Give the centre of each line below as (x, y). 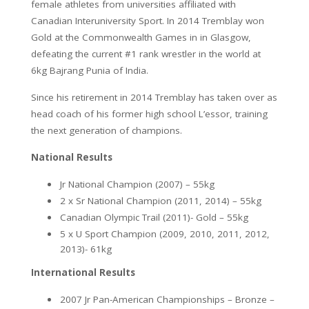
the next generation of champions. (107, 131)
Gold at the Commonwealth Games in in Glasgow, (141, 38)
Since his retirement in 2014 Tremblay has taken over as (154, 98)
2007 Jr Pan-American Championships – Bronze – (167, 300)
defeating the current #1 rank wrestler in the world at (146, 54)
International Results (83, 273)
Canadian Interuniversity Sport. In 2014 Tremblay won (148, 21)
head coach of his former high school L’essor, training (149, 114)
